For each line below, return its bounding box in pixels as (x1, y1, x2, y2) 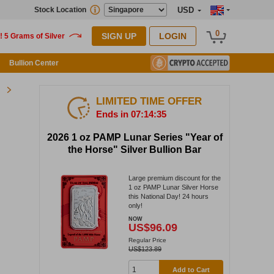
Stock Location (34, 6, 86, 14)
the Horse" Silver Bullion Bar (68, 144, 201, 155)
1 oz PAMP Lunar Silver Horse (128, 183, 218, 191)
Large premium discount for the (128, 174, 221, 182)
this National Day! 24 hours (128, 192, 209, 200)
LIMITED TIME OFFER (96, 95, 202, 107)
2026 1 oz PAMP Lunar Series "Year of (46, 132, 223, 143)
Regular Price (128, 236, 166, 243)
